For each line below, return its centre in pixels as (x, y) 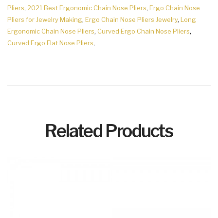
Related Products (109, 131)
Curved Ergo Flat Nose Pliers (50, 43)
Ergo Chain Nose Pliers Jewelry (131, 20)
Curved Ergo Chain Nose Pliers (144, 31)
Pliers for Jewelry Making (45, 20)
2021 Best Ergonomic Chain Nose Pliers (87, 8)
